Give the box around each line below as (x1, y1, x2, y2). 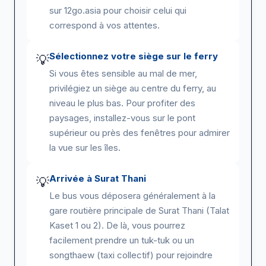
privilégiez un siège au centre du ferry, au (49, 82, 216, 94)
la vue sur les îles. (49, 141, 121, 153)
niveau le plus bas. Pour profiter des (49, 97, 195, 109)
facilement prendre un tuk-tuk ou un (49, 234, 194, 246)
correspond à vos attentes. (49, 19, 160, 31)
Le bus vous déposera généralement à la (49, 189, 216, 201)
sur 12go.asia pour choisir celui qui (49, 4, 186, 16)
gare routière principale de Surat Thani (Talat (49, 204, 229, 216)
